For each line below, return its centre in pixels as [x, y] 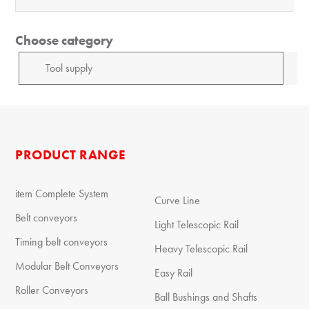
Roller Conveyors [52, 290]
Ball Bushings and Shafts [206, 297]
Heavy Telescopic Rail [201, 249]
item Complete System [62, 194]
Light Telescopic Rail [197, 225]
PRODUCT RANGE [71, 155]
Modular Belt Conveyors [67, 266]
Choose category [64, 41]
